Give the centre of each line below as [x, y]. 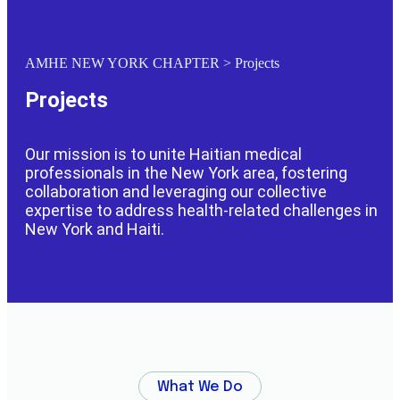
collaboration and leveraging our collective [176, 191]
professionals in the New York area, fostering [186, 172]
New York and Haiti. [95, 229]
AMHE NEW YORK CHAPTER [122, 62]
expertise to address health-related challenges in [201, 210]
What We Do [200, 387]
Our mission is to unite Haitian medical [163, 154]
